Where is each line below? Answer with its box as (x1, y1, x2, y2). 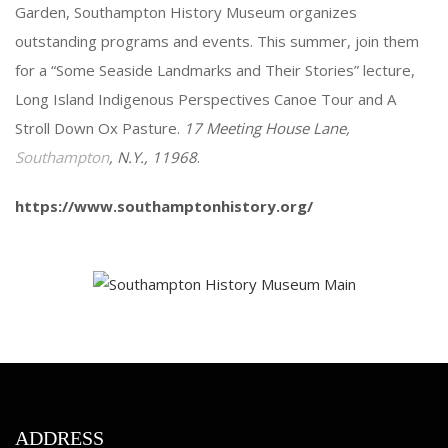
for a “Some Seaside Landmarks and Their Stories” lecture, (15, 60, 415, 80)
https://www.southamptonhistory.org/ (15, 196, 313, 216)
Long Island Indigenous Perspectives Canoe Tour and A (15, 89, 396, 109)
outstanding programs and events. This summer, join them (15, 31, 419, 51)
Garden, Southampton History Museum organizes (15, 2, 357, 22)
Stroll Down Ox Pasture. (15, 118, 184, 138)
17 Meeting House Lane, (184, 118, 350, 138)
